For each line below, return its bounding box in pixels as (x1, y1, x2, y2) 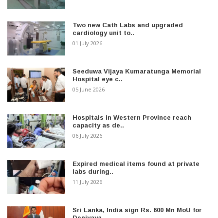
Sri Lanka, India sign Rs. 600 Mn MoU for (73, 206, 202, 214)
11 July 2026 (73, 178, 103, 185)
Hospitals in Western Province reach (73, 113, 192, 121)
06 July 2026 (73, 131, 103, 139)
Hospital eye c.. (73, 75, 123, 83)
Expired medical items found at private (73, 160, 200, 167)
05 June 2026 (73, 85, 105, 93)
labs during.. (73, 167, 114, 175)
